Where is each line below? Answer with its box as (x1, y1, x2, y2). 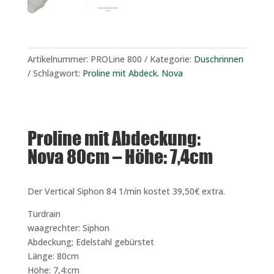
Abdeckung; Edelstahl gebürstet (27, 235, 154, 248)
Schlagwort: (32, 67, 83, 79)
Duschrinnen (193, 53, 243, 65)
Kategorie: (149, 53, 194, 65)
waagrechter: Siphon (27, 221, 109, 234)
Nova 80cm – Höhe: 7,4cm (27, 144, 213, 168)
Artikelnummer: (27, 53, 91, 65)
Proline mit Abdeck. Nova (82, 67, 183, 79)
